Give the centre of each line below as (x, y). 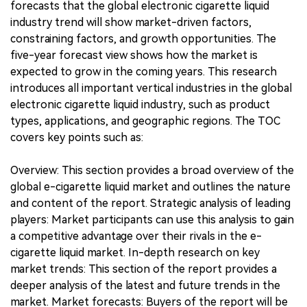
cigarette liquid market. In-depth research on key (135, 252)
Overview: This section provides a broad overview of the (152, 170)
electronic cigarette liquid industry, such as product (140, 104)
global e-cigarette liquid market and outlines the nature (150, 186)
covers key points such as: (77, 137)
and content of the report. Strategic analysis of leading (150, 203)
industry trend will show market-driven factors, (131, 22)
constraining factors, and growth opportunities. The (143, 38)
